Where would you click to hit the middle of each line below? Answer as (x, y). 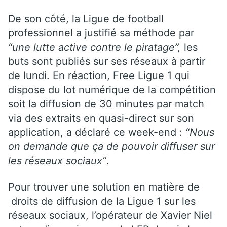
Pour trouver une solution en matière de (104, 187)
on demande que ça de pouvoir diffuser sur (111, 146)
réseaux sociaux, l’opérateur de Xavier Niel (110, 215)
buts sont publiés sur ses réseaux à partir (107, 61)
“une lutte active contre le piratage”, (94, 47)
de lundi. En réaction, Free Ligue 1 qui (99, 75)
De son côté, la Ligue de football (86, 18)
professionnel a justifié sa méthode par (101, 33)
